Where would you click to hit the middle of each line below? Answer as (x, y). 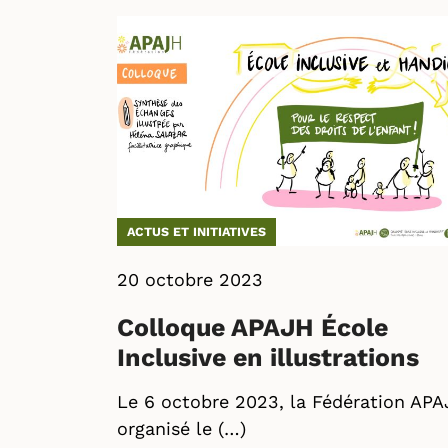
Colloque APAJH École (252, 327)
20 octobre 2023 (190, 279)
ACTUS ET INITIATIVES (196, 231)
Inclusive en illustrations (268, 357)
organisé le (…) (181, 428)
